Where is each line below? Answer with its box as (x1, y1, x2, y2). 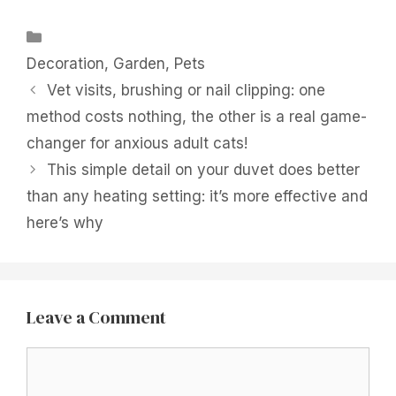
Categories (46, 27, 125, 46)
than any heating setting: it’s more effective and (27, 187, 368, 206)
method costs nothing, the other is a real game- (27, 108, 367, 126)
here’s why (27, 214, 103, 232)
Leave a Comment (27, 305, 166, 331)
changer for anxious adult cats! (27, 134, 247, 153)
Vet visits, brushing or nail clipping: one (47, 81, 326, 100)
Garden (113, 55, 165, 73)
